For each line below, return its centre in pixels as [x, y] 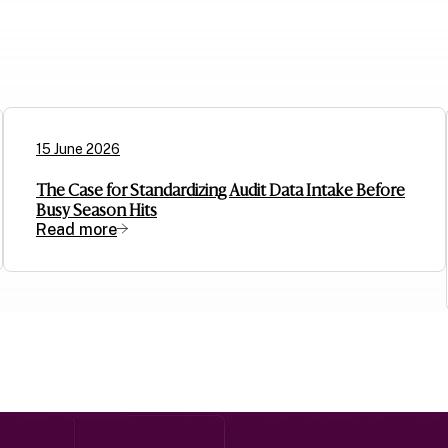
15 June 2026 [78, 149]
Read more [76, 230]
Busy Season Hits [96, 210]
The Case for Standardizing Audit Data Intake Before [220, 190]
